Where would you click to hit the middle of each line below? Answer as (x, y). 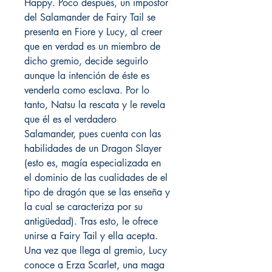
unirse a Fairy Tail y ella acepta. (91, 236)
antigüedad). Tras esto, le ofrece (91, 221)
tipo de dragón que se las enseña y (97, 192)
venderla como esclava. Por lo (87, 90)
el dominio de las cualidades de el (96, 178)
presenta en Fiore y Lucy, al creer (93, 32)
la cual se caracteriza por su (83, 207)
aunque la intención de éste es (87, 76)
